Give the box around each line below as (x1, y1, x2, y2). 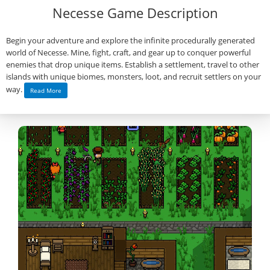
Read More (30, 86, 61, 95)
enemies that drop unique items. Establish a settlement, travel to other (6, 59, 259, 70)
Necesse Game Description (52, 4, 218, 22)
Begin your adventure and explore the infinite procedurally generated (6, 35, 255, 46)
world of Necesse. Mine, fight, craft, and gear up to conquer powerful (6, 47, 251, 58)
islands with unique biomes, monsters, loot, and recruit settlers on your (6, 71, 261, 82)
